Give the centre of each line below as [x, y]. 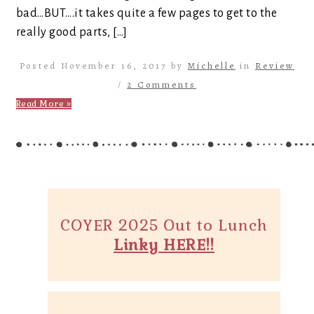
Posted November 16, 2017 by [104, 66]
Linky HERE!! [164, 245]
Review [275, 66]
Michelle [212, 66]
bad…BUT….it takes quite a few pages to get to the [147, 13]
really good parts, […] [72, 32]
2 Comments [162, 84]
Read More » [44, 104]
